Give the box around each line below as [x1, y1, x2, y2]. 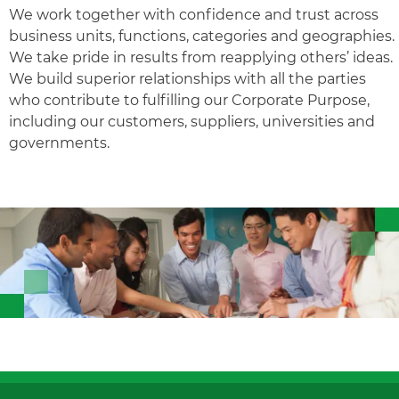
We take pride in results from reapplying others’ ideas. [9, 49, 393, 66]
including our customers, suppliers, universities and [9, 113, 375, 130]
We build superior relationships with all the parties [9, 70, 366, 87]
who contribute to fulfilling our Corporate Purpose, [9, 92, 370, 109]
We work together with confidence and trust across [9, 6, 379, 23]
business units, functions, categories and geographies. [9, 28, 395, 45]
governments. [9, 134, 110, 151]
